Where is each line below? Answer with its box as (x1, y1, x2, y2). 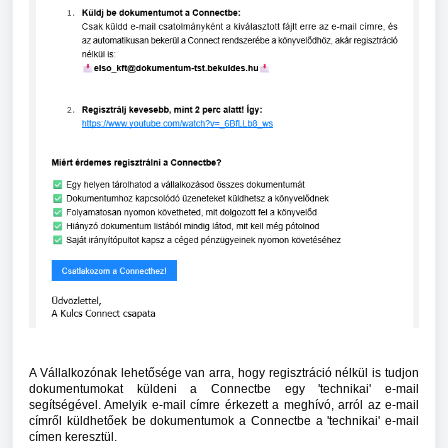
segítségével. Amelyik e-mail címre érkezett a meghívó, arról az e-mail (29, 398, 419, 413)
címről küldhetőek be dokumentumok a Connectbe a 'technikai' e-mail (29, 414, 419, 429)
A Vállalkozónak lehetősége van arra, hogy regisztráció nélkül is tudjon (29, 366, 419, 381)
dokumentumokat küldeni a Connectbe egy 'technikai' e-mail (29, 382, 419, 397)
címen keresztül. (29, 430, 117, 445)
